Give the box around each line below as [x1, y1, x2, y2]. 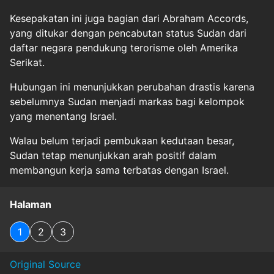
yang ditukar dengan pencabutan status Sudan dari [10, 27, 246, 39]
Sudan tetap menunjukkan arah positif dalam [10, 149, 217, 161]
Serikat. [10, 56, 45, 68]
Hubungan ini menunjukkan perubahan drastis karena [10, 81, 254, 93]
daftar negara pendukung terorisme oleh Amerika [10, 42, 238, 54]
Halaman [10, 198, 51, 210]
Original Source [10, 258, 81, 270]
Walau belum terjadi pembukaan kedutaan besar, [10, 135, 234, 147]
